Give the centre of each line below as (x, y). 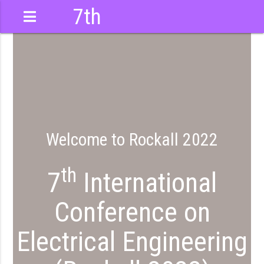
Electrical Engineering (132, 241)
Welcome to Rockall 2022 (132, 139)
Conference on (132, 212)
